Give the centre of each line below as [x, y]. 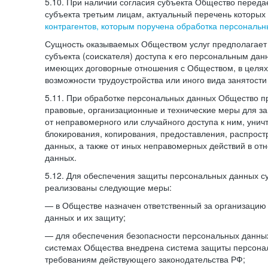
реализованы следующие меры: [108, 187]
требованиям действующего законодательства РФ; [145, 259]
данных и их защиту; [85, 217]
